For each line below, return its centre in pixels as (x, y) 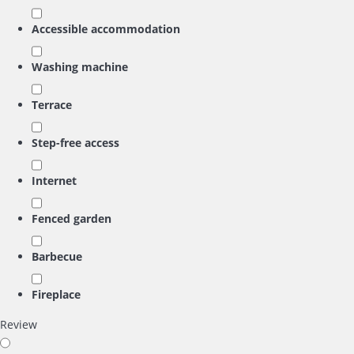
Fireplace (56, 294)
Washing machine (80, 67)
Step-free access (75, 143)
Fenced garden (72, 218)
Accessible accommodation (106, 29)
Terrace (52, 105)
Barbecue (57, 256)
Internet (54, 181)
